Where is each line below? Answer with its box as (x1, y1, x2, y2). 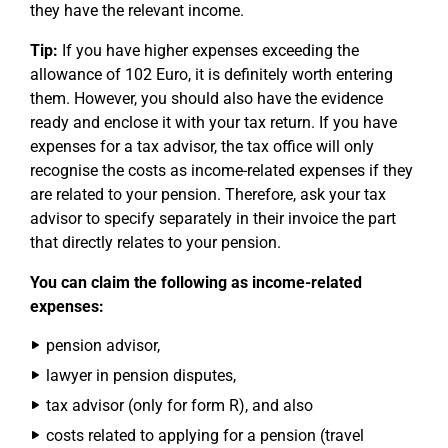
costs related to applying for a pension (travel (46, 425, 364, 445)
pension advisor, (46, 335, 160, 355)
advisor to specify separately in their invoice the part (30, 208, 396, 228)
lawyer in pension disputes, (46, 365, 236, 385)
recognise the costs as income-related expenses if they (30, 160, 413, 180)
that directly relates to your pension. (30, 232, 281, 252)
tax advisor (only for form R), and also (46, 395, 313, 415)
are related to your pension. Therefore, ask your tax (30, 184, 386, 204)
